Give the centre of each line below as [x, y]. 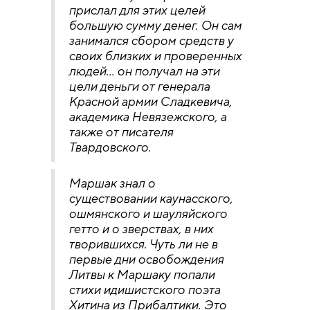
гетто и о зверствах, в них [141, 228]
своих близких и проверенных [155, 55]
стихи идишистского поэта [144, 289]
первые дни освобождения [146, 259]
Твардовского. [110, 147]
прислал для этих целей [137, 10]
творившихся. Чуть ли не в [143, 244]
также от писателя [121, 131]
